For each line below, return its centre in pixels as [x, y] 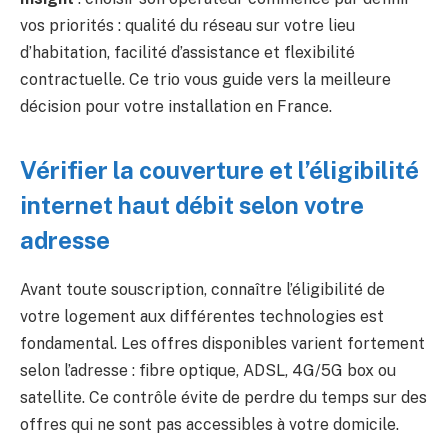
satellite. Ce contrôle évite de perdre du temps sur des [223, 397]
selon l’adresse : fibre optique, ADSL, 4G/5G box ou [208, 370]
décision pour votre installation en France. [176, 107]
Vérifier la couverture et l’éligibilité [219, 169]
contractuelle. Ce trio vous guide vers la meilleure [205, 80]
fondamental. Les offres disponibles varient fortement [222, 343]
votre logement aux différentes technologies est [202, 316]
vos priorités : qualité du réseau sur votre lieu [187, 26]
